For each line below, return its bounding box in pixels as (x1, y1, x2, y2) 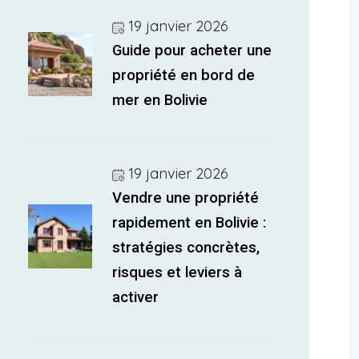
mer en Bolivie (112, 91, 208, 109)
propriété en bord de (112, 67, 256, 84)
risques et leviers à (112, 264, 243, 281)
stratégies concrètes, (112, 239, 260, 256)
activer (112, 288, 159, 306)
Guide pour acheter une (112, 42, 272, 59)
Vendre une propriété (112, 189, 260, 207)
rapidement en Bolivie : (112, 214, 267, 232)
